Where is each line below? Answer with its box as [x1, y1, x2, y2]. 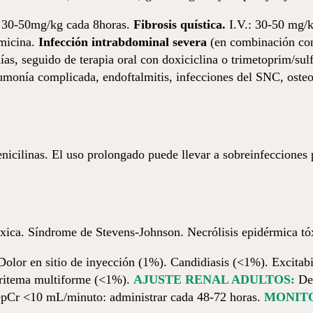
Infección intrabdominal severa [38, 35, 207, 49]
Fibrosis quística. [133, 17, 229, 31]
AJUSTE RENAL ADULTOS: [133, 272, 295, 286]
